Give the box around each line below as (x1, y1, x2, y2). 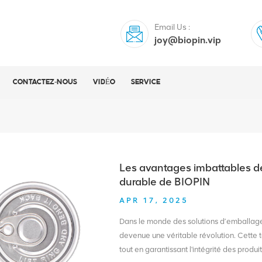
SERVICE (130, 79, 160, 86)
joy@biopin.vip (154, 35, 222, 46)
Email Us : (154, 22, 191, 32)
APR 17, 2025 (119, 195, 189, 205)
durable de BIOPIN (119, 175, 211, 188)
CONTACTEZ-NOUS (13, 79, 78, 86)
